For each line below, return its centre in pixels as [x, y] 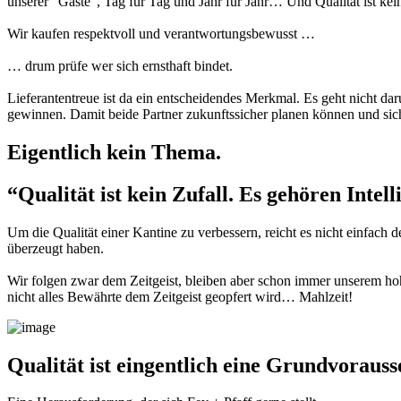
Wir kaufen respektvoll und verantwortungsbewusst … [161, 33]
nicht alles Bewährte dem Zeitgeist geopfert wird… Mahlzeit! [180, 296]
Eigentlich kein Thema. [114, 152]
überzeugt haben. [55, 248]
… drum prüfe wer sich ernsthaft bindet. [120, 65]
